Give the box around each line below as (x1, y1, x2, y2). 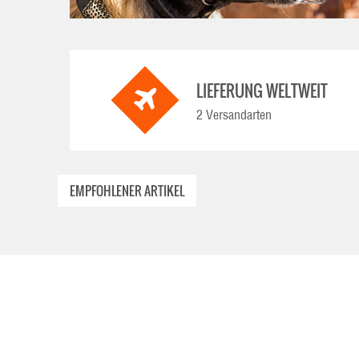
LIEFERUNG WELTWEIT (196, 79, 328, 103)
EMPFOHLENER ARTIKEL (70, 181, 184, 200)
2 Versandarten (196, 107, 272, 123)
